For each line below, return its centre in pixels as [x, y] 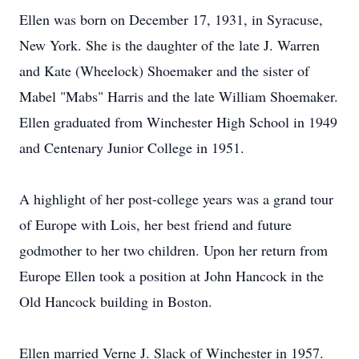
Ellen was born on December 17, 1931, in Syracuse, [171, 19]
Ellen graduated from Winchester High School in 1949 [178, 122]
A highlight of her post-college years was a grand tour [176, 199]
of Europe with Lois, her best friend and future [155, 224]
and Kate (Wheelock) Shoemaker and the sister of [164, 71]
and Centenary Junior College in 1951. [132, 147]
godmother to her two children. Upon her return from [173, 250]
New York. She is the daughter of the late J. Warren [169, 45]
